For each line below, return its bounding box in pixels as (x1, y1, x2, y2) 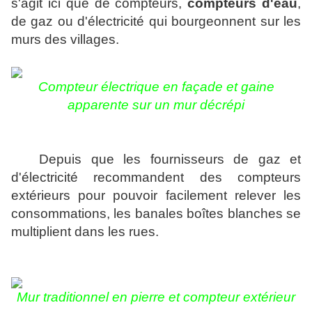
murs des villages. (11, 32, 119, 47)
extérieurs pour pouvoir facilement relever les (11, 188, 301, 203)
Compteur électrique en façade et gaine (38, 79, 274, 95)
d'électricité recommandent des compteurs (11, 170, 301, 185)
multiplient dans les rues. (11, 224, 159, 240)
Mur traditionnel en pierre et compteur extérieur (17, 290, 295, 305)
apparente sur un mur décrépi (68, 97, 244, 113)
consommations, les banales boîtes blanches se (11, 206, 301, 221)
